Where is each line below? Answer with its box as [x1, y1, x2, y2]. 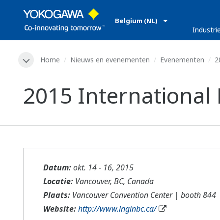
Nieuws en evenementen [70, 55, 150, 64]
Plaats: [43, 190, 70, 201]
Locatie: [43, 176, 73, 187]
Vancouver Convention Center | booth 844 [70, 190, 216, 201]
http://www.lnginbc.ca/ [78, 203, 157, 215]
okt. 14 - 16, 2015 [73, 162, 134, 173]
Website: [43, 203, 76, 215]
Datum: [43, 162, 71, 173]
